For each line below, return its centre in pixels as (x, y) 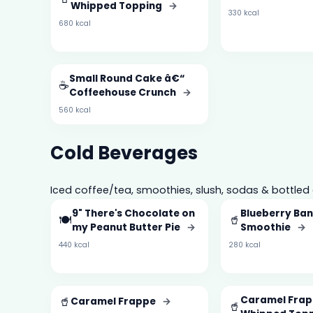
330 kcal (244, 13)
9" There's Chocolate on (134, 213)
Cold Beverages (124, 153)
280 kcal (245, 245)
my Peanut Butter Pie (128, 227)
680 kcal (75, 23)
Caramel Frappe (115, 302)
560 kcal (75, 110)
